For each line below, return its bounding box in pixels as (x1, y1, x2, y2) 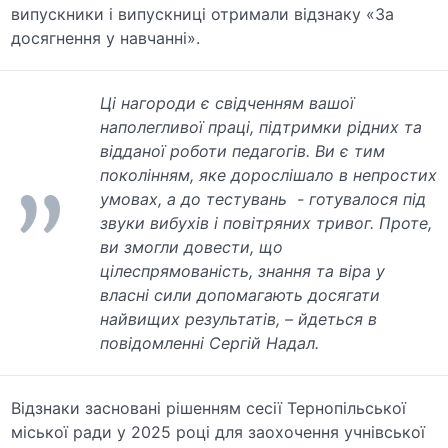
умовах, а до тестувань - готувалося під (100, 188, 427, 209)
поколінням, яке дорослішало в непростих (100, 164, 438, 185)
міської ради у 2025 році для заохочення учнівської (11, 421, 426, 442)
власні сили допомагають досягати (100, 284, 381, 305)
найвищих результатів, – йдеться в (100, 308, 378, 329)
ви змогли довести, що (100, 236, 284, 257)
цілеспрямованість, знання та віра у (100, 260, 386, 281)
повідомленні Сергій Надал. (100, 332, 320, 353)
